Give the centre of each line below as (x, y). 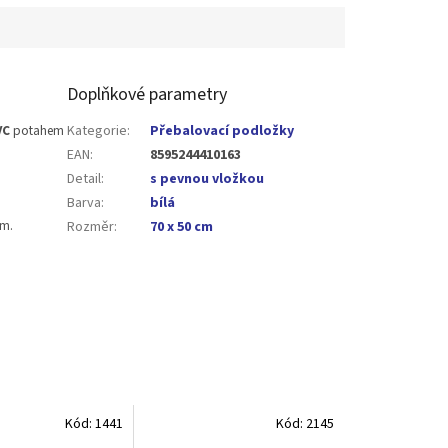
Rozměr (91, 226)
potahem (37, 130)
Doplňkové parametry (147, 94)
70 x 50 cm (182, 226)
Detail (84, 178)
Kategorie (97, 130)
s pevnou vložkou (207, 178)
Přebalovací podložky (222, 130)
